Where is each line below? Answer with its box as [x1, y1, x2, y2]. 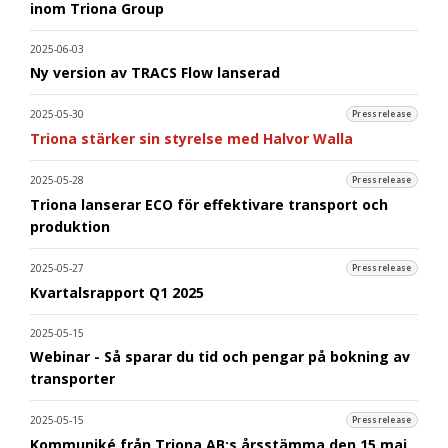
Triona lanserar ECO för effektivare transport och [30, 195, 388, 215]
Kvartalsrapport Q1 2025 [30, 283, 204, 303]
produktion [30, 217, 110, 237]
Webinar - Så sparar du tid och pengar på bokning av [30, 347, 410, 367]
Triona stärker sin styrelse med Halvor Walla [30, 129, 353, 149]
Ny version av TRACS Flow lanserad [30, 63, 280, 83]
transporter [30, 369, 115, 389]
